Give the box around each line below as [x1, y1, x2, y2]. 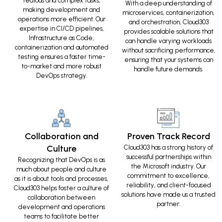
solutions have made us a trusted [121, 190, 216, 198]
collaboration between [28, 193, 95, 201]
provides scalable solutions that [123, 28, 214, 36]
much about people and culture [16, 165, 107, 173]
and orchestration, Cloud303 [128, 18, 209, 26]
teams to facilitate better [24, 212, 99, 220]
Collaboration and [24, 130, 99, 142]
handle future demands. [134, 65, 203, 73]
